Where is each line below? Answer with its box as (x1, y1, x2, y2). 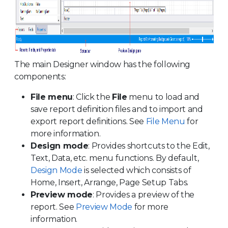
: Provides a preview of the (92, 189, 194, 199)
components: (14, 71, 66, 81)
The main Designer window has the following (14, 59, 190, 69)
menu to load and (127, 92, 199, 102)
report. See (31, 202, 76, 212)
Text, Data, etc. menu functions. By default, (31, 153, 199, 163)
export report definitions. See (31, 116, 146, 126)
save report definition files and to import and (31, 104, 203, 114)
